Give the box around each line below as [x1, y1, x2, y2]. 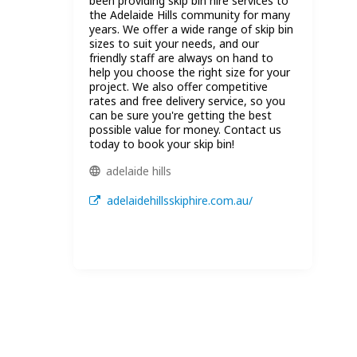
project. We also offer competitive [89, 78, 268, 94]
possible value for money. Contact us [89, 121, 281, 137]
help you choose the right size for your [89, 64, 290, 80]
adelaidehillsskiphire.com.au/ [106, 193, 253, 209]
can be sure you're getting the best [89, 107, 272, 123]
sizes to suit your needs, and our [89, 35, 259, 51]
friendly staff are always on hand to [89, 49, 273, 65]
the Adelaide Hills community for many [89, 6, 290, 22]
